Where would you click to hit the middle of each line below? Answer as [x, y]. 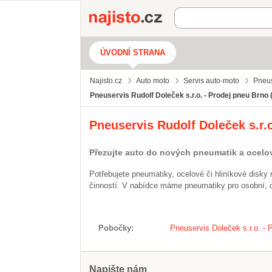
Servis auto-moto [211, 81]
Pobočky [115, 228]
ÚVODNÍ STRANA [133, 53]
